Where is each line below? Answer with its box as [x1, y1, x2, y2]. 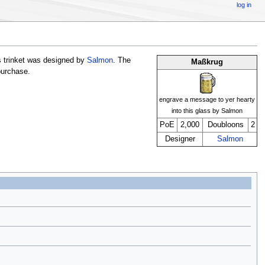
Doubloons [207, 121, 244, 130]
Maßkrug [191, 58, 224, 67]
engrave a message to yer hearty [159, 96, 256, 104]
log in [237, 1, 252, 8]
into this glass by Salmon [172, 107, 243, 115]
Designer [164, 135, 195, 144]
